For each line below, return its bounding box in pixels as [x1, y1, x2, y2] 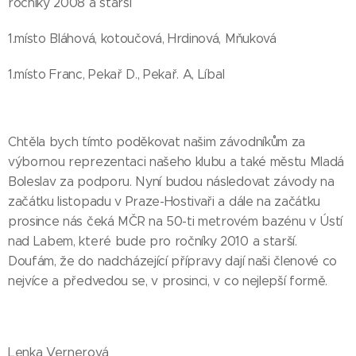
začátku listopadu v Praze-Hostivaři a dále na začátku [8, 194, 321, 209]
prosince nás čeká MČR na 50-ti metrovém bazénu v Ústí [8, 214, 343, 229]
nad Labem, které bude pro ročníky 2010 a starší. [8, 234, 297, 249]
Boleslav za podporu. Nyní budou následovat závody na [8, 174, 335, 189]
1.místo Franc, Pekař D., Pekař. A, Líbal [8, 67, 225, 82]
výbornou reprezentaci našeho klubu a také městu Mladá [8, 154, 345, 169]
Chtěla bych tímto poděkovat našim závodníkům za [8, 134, 305, 149]
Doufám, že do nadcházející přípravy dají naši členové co [8, 253, 338, 269]
